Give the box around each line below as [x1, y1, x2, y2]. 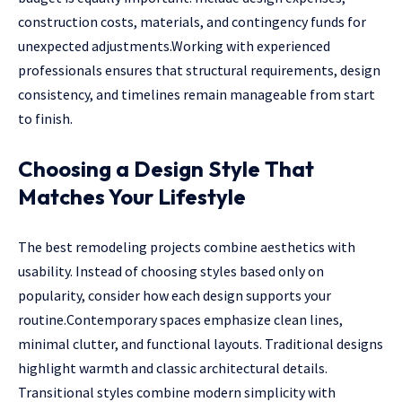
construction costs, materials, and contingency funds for [18, 12, 366, 31]
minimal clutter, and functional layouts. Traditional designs [18, 334, 383, 353]
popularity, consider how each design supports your [18, 285, 331, 304]
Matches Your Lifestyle [18, 182, 246, 210]
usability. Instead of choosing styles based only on [18, 261, 324, 280]
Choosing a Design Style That [18, 154, 314, 182]
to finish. [18, 109, 73, 127]
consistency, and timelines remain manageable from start [18, 84, 375, 103]
